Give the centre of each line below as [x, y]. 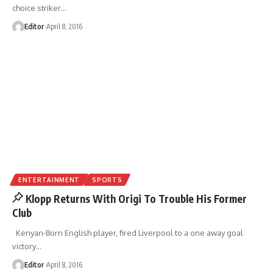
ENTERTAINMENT [49, 179]
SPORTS [107, 179]
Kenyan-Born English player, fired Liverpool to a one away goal [128, 232]
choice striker [37, 8]
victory [24, 246]
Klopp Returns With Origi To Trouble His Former [136, 198]
